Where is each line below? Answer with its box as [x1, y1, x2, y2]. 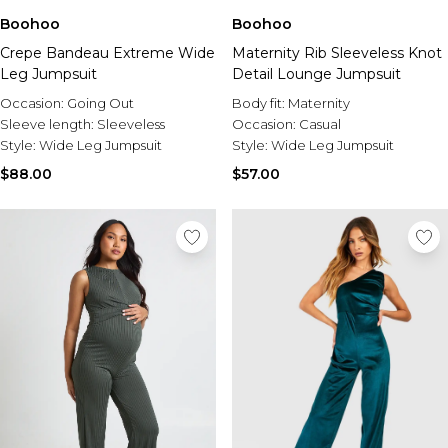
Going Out [67, 95, 134, 111]
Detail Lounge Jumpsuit [232, 65, 401, 83]
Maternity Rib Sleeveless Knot [232, 44, 442, 62]
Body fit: [232, 95, 288, 111]
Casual [299, 116, 341, 132]
